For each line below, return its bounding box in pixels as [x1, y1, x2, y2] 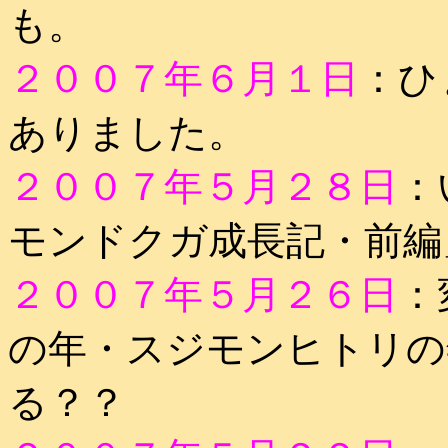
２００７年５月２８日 [8, 165, 398, 208]
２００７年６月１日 [8, 57, 359, 100]
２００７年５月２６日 [8, 273, 398, 316]
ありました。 [8, 111, 247, 154]
